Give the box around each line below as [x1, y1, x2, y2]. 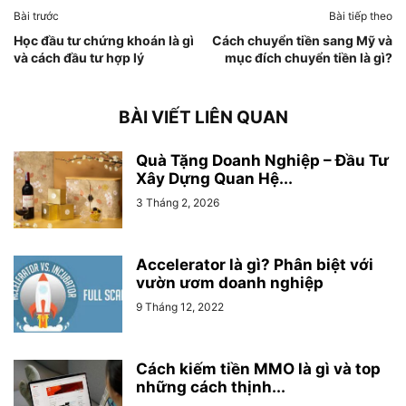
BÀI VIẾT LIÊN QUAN [118, 106, 288, 128]
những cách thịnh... [136, 377, 285, 396]
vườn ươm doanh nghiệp [136, 273, 324, 292]
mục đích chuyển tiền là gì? [225, 49, 392, 65]
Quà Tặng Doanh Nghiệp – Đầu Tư [136, 150, 389, 169]
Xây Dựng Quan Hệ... [136, 169, 293, 188]
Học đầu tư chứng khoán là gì [14, 32, 194, 48]
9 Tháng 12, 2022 [136, 299, 224, 314]
